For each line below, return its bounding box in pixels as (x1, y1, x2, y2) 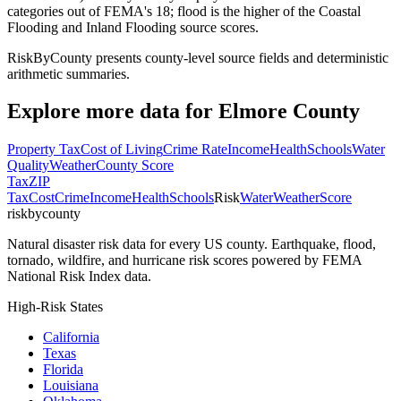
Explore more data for (7, 99, 218, 124)
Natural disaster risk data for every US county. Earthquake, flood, (7, 236, 376, 252)
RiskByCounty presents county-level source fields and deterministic (7, 49, 388, 65)
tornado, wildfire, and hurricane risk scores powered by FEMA (7, 252, 362, 269)
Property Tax (7, 141, 81, 158)
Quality (7, 158, 49, 174)
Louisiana (43, 378, 98, 394)
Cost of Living (81, 141, 163, 158)
